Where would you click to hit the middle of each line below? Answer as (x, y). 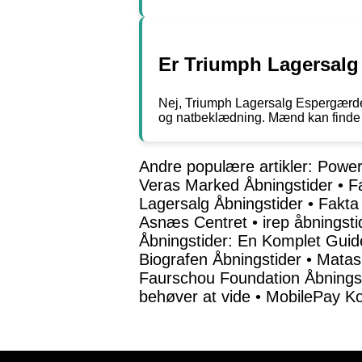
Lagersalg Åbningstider (221, 204)
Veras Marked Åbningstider (236, 185)
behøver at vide (195, 297)
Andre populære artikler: (228, 167)
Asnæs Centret (193, 223)
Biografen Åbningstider (220, 260)
